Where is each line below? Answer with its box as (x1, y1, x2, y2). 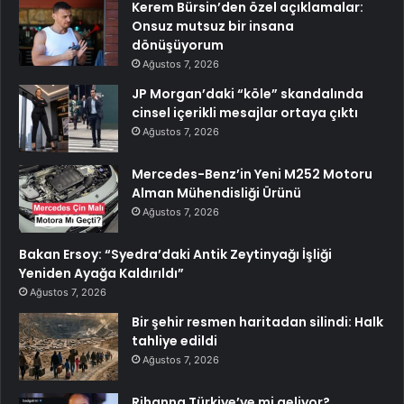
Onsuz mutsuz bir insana (132, 16, 294, 35)
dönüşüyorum (132, 35, 224, 54)
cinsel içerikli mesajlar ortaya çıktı (132, 103, 358, 122)
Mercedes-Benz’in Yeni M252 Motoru (132, 164, 372, 183)
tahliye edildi (132, 331, 217, 350)
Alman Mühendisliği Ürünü (132, 183, 301, 202)
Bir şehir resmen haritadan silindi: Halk (132, 312, 383, 331)
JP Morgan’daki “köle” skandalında (132, 84, 363, 103)
